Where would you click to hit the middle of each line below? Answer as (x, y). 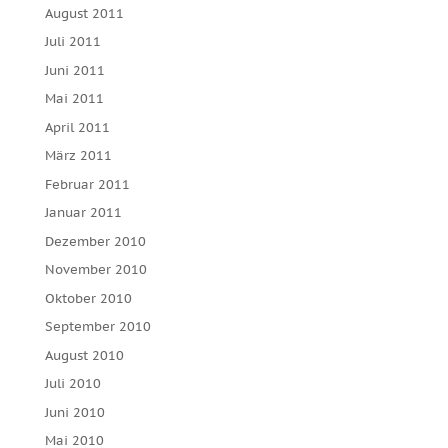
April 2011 (77, 127)
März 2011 (78, 155)
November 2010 (95, 269)
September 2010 (97, 326)
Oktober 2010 (88, 298)
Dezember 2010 (95, 241)
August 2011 (84, 13)
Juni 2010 (74, 412)
